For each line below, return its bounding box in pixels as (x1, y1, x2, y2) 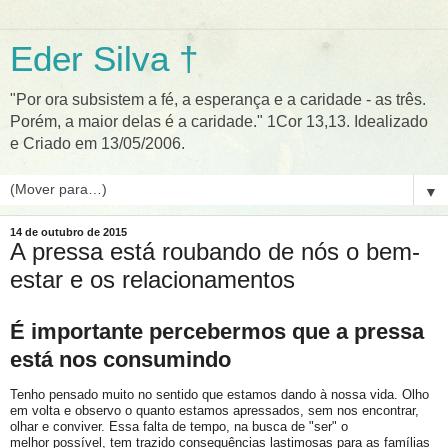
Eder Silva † (10, 40, 198, 78)
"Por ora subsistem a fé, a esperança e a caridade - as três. (10, 91, 426, 108)
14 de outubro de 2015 (10, 226, 127, 238)
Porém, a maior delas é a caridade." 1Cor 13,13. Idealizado (10, 113, 428, 130)
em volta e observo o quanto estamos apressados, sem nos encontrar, (10, 402, 419, 418)
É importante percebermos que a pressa (10, 318, 424, 344)
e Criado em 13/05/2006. (10, 135, 185, 152)
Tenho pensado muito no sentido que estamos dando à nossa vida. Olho (10, 386, 429, 402)
